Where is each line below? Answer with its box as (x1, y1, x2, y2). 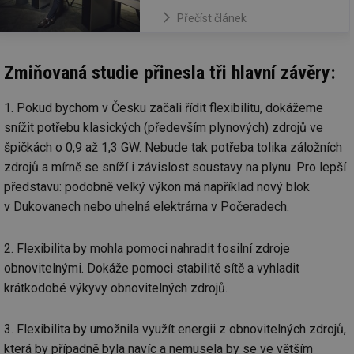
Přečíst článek (177, 12, 247, 25)
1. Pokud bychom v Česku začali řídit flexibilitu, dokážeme (4, 100, 323, 116)
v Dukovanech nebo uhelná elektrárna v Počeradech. (4, 199, 289, 215)
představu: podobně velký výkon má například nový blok (4, 179, 310, 195)
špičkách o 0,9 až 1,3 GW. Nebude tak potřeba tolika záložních (4, 140, 342, 156)
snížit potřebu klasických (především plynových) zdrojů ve (4, 120, 323, 136)
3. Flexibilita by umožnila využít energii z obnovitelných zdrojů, (4, 321, 346, 337)
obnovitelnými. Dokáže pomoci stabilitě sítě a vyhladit (4, 260, 299, 276)
